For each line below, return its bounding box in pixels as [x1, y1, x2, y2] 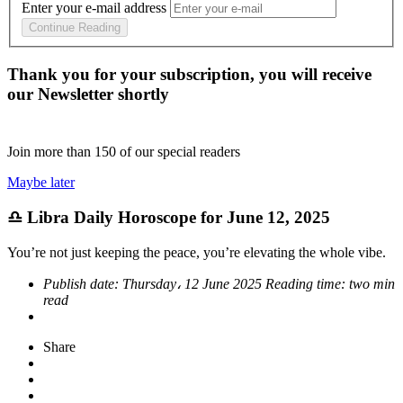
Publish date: [43, 275, 122, 291]
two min [349, 275, 395, 291]
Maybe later [7, 175, 75, 191]
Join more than [7, 144, 94, 160]
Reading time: [265, 275, 349, 291]
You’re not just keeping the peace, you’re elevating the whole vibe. [7, 244, 386, 260]
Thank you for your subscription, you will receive [7, 65, 372, 85]
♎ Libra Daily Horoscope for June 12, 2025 [7, 207, 330, 227]
